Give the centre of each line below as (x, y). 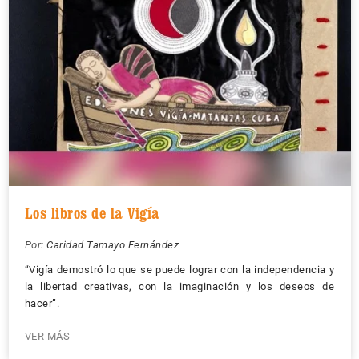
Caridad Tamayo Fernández (113, 244)
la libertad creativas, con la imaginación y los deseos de (179, 286)
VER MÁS (47, 336)
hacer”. (42, 303)
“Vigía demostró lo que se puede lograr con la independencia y (179, 269)
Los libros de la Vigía (92, 213)
